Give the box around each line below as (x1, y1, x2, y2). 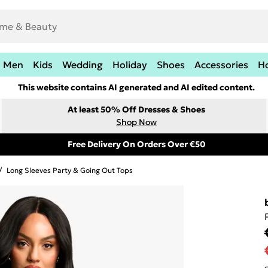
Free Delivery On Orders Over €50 (67, 139, 206, 150)
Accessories (194, 59, 248, 71)
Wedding (62, 59, 103, 71)
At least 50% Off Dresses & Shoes (68, 104, 205, 115)
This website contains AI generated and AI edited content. (18, 82, 255, 93)
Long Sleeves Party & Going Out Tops (7, 166, 133, 175)
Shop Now (116, 117, 157, 127)
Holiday (112, 59, 147, 71)
